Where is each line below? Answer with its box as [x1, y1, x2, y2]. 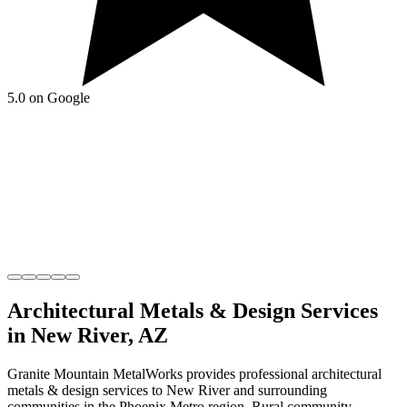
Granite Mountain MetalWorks [7, 365, 183, 382]
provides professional [183, 365, 312, 382]
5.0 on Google [7, 89, 90, 105]
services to [99, 382, 163, 398]
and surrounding [230, 382, 327, 398]
